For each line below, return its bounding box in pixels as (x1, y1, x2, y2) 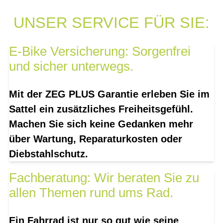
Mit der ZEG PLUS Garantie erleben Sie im (9, 89, 210, 100)
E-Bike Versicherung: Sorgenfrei (9, 44, 191, 59)
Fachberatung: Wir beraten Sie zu (9, 171, 199, 185)
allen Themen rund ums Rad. (9, 186, 173, 200)
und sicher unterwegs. (9, 59, 133, 74)
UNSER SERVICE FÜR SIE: (13, 13, 210, 31)
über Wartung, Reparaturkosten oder (9, 133, 182, 145)
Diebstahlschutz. (9, 148, 88, 160)
